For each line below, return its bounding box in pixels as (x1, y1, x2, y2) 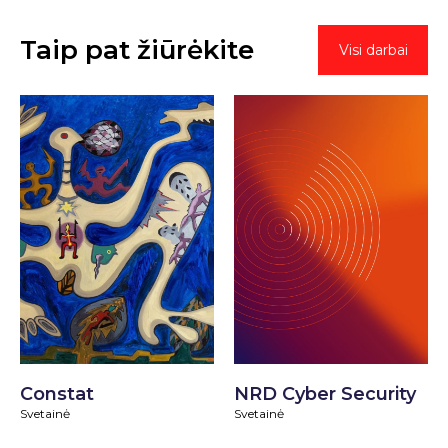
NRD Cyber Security (233, 382, 416, 405)
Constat (20, 382, 94, 405)
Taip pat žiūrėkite (20, 33, 254, 66)
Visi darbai (338, 40, 408, 59)
